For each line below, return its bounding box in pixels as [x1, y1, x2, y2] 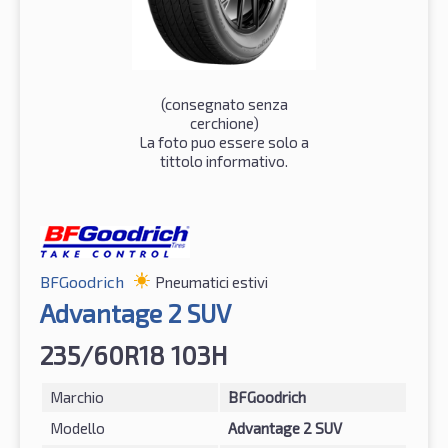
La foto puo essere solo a [139, 132, 309, 151]
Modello [50, 418, 105, 437]
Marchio [50, 387, 104, 406]
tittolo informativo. [160, 151, 288, 170]
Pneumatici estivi [155, 272, 268, 291]
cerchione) [189, 113, 259, 132]
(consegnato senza [160, 94, 288, 113]
